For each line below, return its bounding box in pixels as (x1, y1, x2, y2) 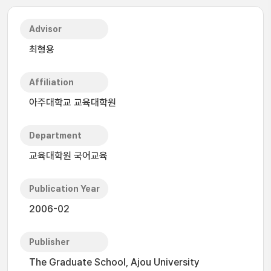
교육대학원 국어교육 (29, 150, 108, 162)
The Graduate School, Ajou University (29, 256, 200, 268)
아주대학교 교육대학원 (29, 97, 116, 108)
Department (29, 131, 82, 140)
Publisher (29, 237, 70, 247)
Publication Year (29, 184, 100, 194)
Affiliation (29, 77, 74, 87)
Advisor (29, 24, 62, 34)
